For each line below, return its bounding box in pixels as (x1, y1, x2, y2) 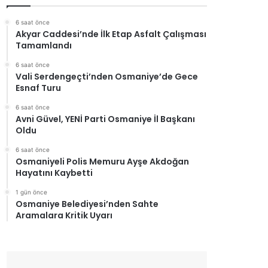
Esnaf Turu (16, 82, 61, 95)
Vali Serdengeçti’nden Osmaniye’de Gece (16, 71, 198, 83)
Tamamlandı (16, 39, 72, 52)
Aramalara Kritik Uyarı (16, 209, 112, 222)
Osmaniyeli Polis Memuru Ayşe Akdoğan (16, 156, 189, 168)
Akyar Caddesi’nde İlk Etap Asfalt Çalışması (16, 28, 206, 41)
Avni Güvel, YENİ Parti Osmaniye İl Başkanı (16, 113, 195, 126)
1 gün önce (16, 188, 47, 196)
